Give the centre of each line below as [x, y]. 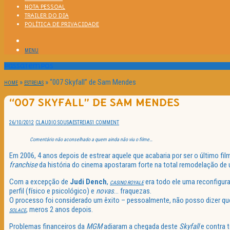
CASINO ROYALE [127, 183]
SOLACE [18, 210]
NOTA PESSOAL [45, 7]
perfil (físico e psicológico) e [53, 191]
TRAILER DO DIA [47, 15]
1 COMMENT [106, 123]
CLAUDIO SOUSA [54, 123]
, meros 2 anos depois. [60, 210]
